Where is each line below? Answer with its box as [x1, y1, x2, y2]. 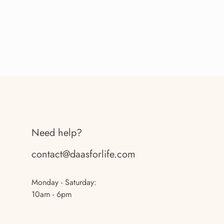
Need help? [31, 125, 82, 140]
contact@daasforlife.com [31, 146, 135, 161]
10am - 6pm [31, 188, 71, 200]
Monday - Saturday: [31, 176, 96, 188]
